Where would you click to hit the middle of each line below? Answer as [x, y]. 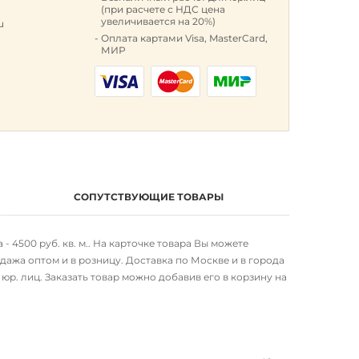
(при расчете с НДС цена [163, 9]
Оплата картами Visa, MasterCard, [185, 38]
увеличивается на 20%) [159, 21]
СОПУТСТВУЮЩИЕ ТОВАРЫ [149, 197]
